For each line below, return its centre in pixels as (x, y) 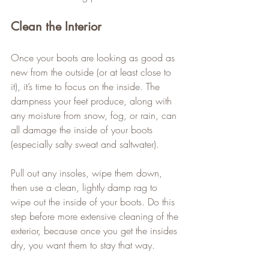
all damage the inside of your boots (83, 130)
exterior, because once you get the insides (95, 231)
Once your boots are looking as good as (94, 58)
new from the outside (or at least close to (92, 72)
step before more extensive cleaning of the (96, 216)
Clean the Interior (56, 27)
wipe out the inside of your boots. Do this (94, 202)
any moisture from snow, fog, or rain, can (95, 116)
